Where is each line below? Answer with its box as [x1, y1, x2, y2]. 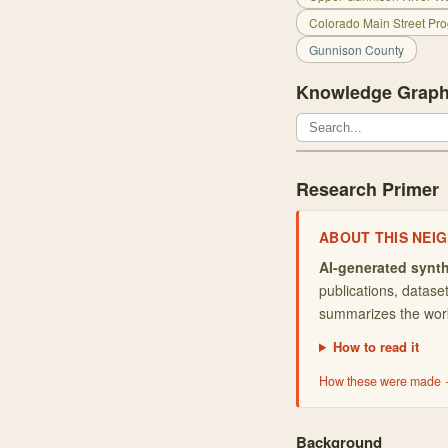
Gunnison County [309, 41, 404, 58]
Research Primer [296, 176, 439, 202]
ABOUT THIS [319, 227, 413, 247]
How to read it [332, 337, 419, 356]
